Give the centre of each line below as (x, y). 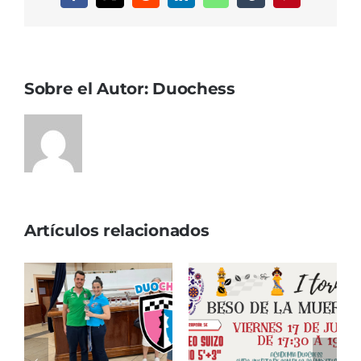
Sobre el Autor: (89, 89)
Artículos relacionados (117, 231)
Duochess (194, 89)
